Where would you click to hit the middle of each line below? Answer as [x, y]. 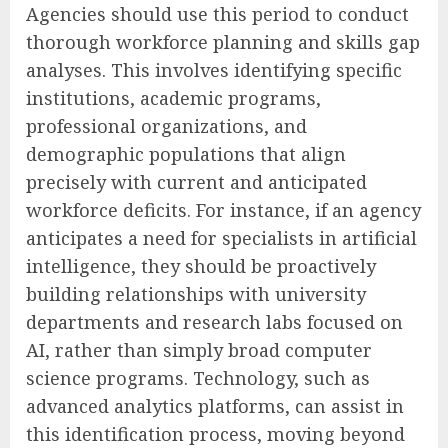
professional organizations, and [166, 125]
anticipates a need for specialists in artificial [221, 237]
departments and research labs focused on [214, 321]
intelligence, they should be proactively [201, 265]
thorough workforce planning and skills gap [223, 41]
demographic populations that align [186, 153]
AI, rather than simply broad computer [199, 349]
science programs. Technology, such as [198, 377]
